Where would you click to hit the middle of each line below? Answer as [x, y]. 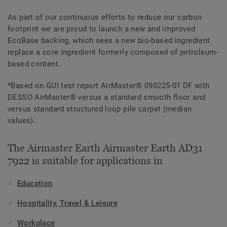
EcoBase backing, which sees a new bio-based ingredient [109, 41]
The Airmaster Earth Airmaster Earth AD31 [105, 148]
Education [35, 184]
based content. [34, 64]
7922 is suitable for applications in [85, 161]
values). [22, 121]
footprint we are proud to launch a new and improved [102, 29]
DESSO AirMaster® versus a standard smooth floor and [107, 98]
